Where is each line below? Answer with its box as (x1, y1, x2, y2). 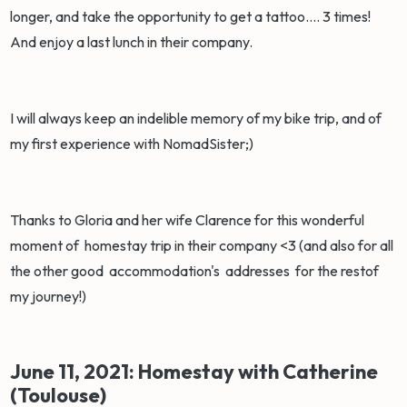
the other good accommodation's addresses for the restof (10, 262, 380, 281)
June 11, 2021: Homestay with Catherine (10, 359, 379, 385)
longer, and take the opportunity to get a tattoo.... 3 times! (10, 7, 372, 26)
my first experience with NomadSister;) (10, 134, 257, 154)
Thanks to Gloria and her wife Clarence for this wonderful (10, 211, 365, 230)
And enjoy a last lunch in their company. (10, 33, 256, 52)
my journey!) (10, 287, 87, 306)
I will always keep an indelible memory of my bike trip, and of (10, 109, 382, 128)
